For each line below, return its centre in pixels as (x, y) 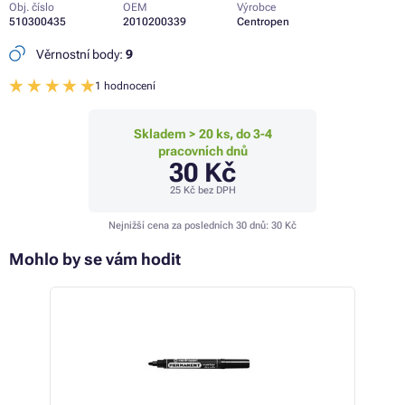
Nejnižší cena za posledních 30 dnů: (190, 226)
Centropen (263, 22)
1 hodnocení (126, 86)
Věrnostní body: (80, 54)
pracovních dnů (202, 151)
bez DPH (215, 191)
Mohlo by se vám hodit (95, 259)
